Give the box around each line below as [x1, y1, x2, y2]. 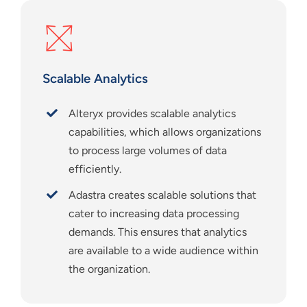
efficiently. [69, 162, 122, 175]
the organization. [69, 262, 151, 275]
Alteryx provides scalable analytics [69, 106, 236, 120]
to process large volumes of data [69, 143, 228, 157]
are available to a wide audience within [69, 243, 259, 257]
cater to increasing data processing [69, 206, 240, 220]
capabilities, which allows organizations [69, 125, 262, 138]
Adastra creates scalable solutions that [69, 188, 257, 201]
